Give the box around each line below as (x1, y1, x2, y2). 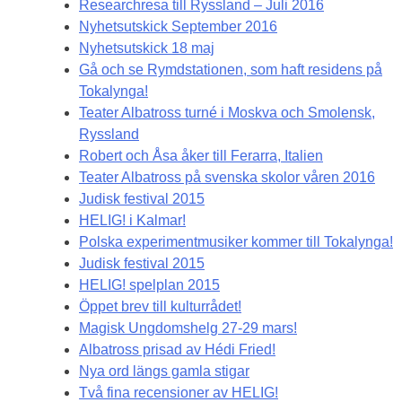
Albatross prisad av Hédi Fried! (79, 342, 275, 358)
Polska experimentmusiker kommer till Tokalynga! (79, 234, 393, 250)
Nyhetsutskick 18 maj (79, 40, 214, 57)
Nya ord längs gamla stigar (79, 363, 249, 380)
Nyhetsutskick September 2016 (79, 19, 277, 35)
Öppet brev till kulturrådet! (79, 299, 241, 315)
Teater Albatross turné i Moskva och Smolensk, (79, 105, 375, 121)
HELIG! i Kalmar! (79, 213, 186, 229)
